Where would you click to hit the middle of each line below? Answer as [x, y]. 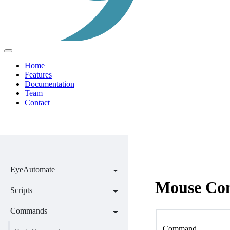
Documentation [50, 84]
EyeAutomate [33, 169]
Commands [29, 210]
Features [38, 74]
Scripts [21, 190]
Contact [37, 102]
